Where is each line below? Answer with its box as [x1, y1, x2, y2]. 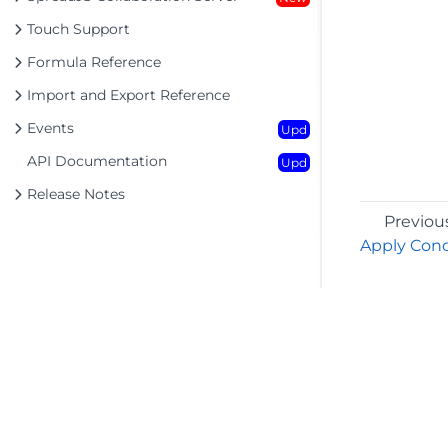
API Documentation [27, 152, 167, 170]
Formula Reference [27, 53, 161, 71]
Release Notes [27, 185, 125, 203]
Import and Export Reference [27, 86, 230, 104]
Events [27, 119, 74, 137]
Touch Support [27, 20, 130, 38]
